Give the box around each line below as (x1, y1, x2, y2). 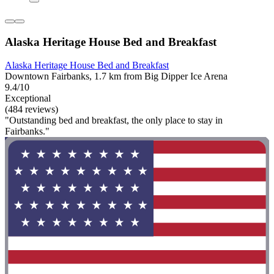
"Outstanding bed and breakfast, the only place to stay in (5, 115, 223, 126)
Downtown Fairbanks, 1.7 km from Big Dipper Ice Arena (5, 71, 228, 82)
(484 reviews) (5, 104, 58, 115)
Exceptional (5, 93, 51, 104)
